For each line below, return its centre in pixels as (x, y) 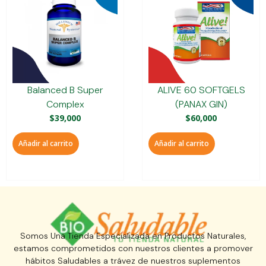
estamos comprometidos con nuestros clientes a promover (133, 248)
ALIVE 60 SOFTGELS (201, 90)
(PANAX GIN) (201, 104)
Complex (65, 104)
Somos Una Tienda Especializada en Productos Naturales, (133, 235)
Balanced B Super (65, 90)
